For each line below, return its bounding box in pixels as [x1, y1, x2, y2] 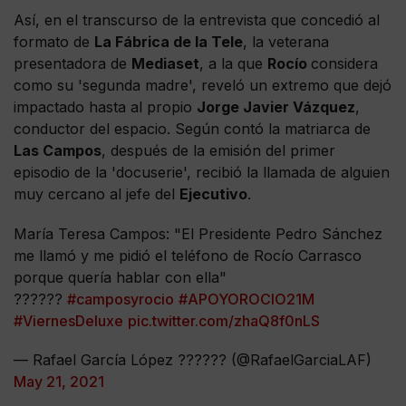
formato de [14, 33, 94, 52]
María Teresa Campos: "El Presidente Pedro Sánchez [14, 224, 382, 243]
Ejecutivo [179, 185, 247, 204]
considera [311, 54, 378, 73]
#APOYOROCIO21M [179, 289, 314, 308]
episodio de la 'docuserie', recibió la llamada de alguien [14, 163, 390, 182]
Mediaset [131, 54, 199, 73]
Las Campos [14, 141, 101, 160]
